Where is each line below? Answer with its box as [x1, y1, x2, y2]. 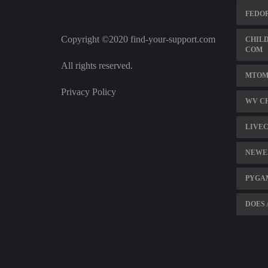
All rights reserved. [61, 60, 133, 71]
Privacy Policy [61, 87, 116, 97]
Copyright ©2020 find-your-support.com [61, 34, 215, 44]
